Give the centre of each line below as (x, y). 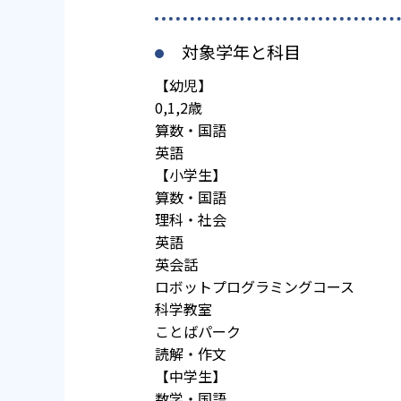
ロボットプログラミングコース (255, 287)
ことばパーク (198, 332)
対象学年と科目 (241, 52)
